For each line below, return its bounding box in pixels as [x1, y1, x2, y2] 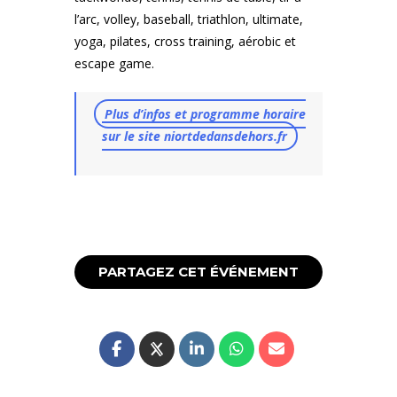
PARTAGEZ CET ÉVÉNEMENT [98, 263, 299, 281]
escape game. [74, 54, 154, 72]
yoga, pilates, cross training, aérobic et [74, 32, 296, 50]
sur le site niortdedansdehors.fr [101, 127, 287, 144]
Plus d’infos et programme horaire [104, 105, 306, 122]
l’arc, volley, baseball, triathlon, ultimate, [74, 10, 303, 27]
